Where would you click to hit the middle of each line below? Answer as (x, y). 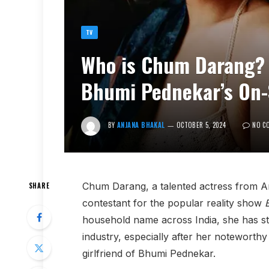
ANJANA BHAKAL (141, 125)
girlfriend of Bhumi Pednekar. (149, 253)
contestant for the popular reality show (173, 203)
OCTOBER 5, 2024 (201, 125)
